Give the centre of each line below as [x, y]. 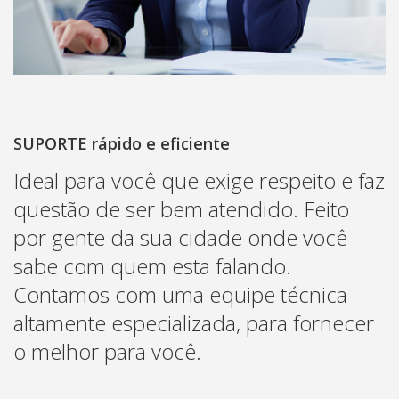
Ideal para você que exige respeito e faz [199, 180]
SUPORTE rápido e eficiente [122, 143]
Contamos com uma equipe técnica [180, 294]
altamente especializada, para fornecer [194, 322]
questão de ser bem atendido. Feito [181, 208]
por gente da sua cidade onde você [180, 237]
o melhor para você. [107, 351]
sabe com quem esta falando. [152, 265]
